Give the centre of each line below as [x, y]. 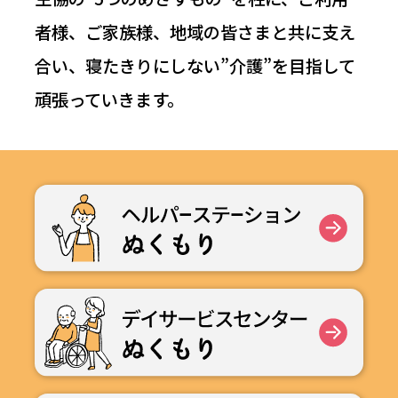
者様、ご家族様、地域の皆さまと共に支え [195, 32]
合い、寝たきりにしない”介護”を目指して [195, 65]
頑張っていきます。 [109, 99]
